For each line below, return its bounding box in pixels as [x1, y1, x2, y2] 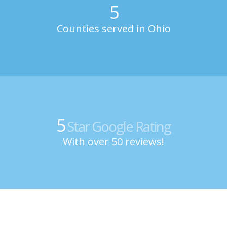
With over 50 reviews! [63, 135, 164, 149]
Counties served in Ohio [56, 22, 171, 36]
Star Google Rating [65, 117, 171, 136]
